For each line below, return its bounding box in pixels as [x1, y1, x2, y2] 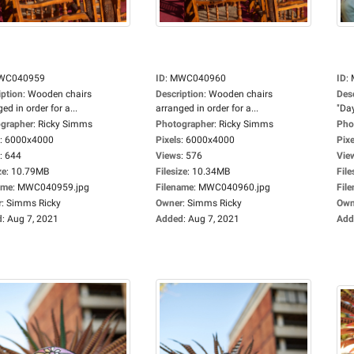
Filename [156, 182, 194, 193]
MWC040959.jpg [17, 182, 89, 193]
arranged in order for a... [156, 103, 258, 114]
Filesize [156, 166, 187, 177]
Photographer [156, 119, 214, 130]
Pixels [156, 134, 181, 145]
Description [156, 88, 204, 100]
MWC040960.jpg [198, 182, 270, 193]
